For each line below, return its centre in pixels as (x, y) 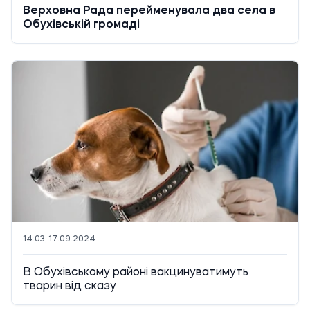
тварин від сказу (70, 286)
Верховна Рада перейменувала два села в (149, 11)
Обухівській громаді (81, 25)
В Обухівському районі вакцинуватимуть (136, 272)
